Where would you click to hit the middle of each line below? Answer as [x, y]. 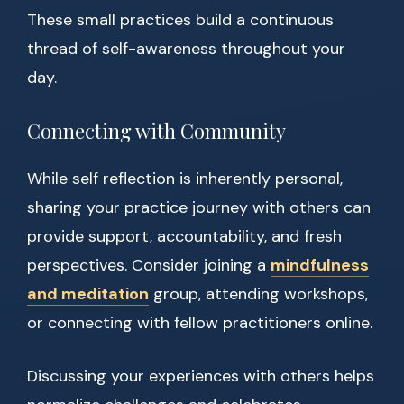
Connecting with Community [156, 131]
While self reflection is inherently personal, [185, 179]
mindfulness [320, 266]
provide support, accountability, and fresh [184, 237]
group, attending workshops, [258, 294]
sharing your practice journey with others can [199, 208]
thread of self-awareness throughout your [186, 49]
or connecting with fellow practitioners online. [200, 323]
